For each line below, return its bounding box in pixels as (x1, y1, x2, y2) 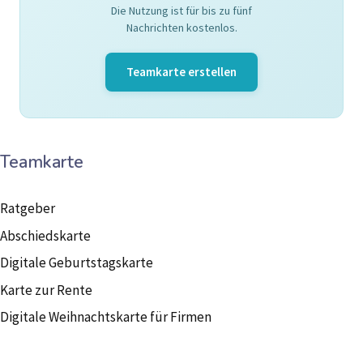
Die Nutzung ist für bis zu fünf (111, 3, 252, 19)
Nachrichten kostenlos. (126, 20, 237, 36)
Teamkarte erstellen (126, 64, 237, 80)
